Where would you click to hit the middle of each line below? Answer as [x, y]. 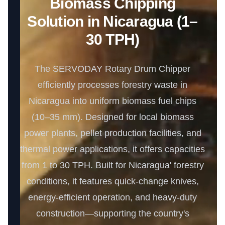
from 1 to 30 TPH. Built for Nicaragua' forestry [113, 165]
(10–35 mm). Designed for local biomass [113, 117]
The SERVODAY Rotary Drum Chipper [113, 69]
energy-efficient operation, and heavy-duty [113, 197]
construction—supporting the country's [113, 213]
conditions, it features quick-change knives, [113, 181]
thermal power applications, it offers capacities [113, 149]
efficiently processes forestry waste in [113, 85]
